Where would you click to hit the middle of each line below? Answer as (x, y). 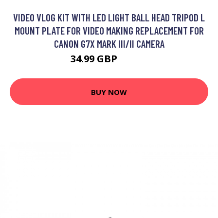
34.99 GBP (95, 59)
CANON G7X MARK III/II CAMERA (109, 44)
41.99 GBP (134, 60)
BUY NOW (109, 92)
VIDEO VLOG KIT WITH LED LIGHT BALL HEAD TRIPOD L (109, 17)
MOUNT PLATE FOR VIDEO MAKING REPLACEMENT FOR (109, 30)
